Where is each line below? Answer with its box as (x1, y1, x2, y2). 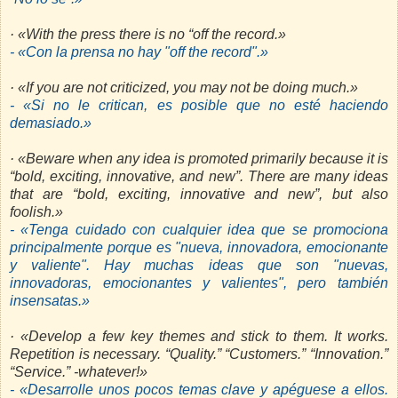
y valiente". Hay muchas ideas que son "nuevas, (10, 258, 388, 274)
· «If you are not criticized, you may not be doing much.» (10, 80, 358, 96)
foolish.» (10, 204, 63, 220)
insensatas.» (10, 293, 90, 309)
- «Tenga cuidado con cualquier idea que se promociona (10, 222, 388, 238)
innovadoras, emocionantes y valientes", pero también (10, 275, 388, 291)
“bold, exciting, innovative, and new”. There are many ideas (10, 169, 388, 185)
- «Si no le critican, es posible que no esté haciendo (10, 98, 388, 114)
